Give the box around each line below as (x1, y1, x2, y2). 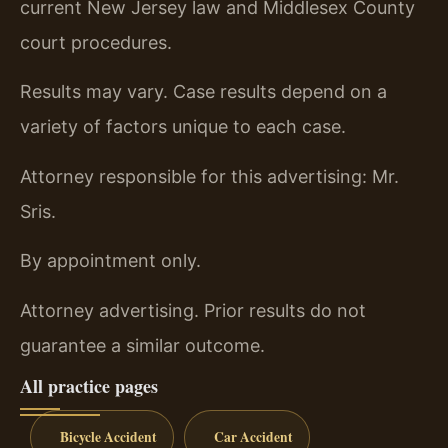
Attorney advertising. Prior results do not (20, 299, 366, 321)
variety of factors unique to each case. (20, 116, 346, 138)
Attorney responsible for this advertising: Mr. (20, 165, 399, 187)
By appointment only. (20, 250, 201, 272)
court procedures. (20, 31, 172, 53)
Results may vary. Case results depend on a (20, 81, 387, 103)
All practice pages (20, 372, 158, 399)
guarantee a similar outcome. (20, 334, 265, 356)
